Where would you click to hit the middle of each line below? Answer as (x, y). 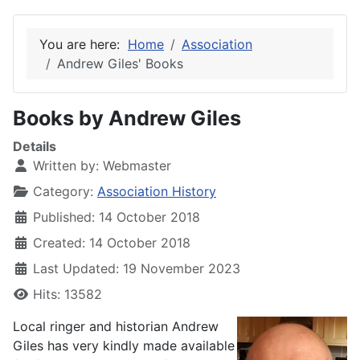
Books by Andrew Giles (127, 119)
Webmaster (137, 166)
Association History (157, 192)
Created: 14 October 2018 (112, 243)
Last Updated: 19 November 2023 (137, 269)
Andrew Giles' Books (120, 64)
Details (35, 147)
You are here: (84, 45)
